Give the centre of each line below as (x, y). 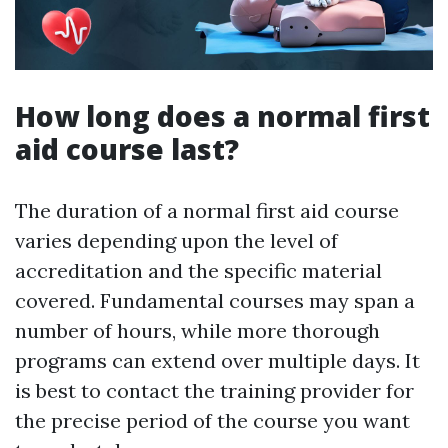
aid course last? (127, 149)
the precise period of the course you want (212, 421)
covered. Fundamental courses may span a (215, 301)
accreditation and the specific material (198, 271)
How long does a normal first (222, 116)
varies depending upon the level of (176, 241)
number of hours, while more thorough (197, 331)
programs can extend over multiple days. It (217, 361)
